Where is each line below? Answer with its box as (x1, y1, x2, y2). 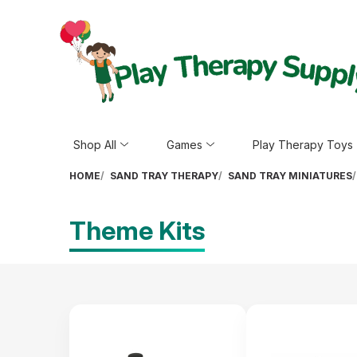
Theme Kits (69, 215, 205, 246)
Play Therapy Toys (253, 138, 354, 151)
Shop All (73, 138, 116, 151)
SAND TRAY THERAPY (110, 170, 218, 182)
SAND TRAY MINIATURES (228, 170, 352, 182)
